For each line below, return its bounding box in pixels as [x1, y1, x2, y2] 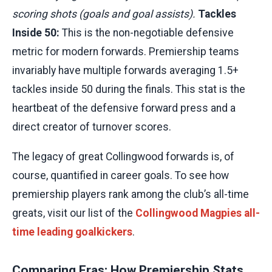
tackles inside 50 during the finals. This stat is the [12, 83, 245, 96]
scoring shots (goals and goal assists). [12, 8, 198, 21]
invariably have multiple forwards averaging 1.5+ [12, 64, 239, 77]
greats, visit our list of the [12, 207, 135, 220]
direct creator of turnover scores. [12, 121, 171, 134]
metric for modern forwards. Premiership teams [12, 46, 239, 58]
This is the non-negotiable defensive [59, 27, 234, 39]
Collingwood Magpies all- [135, 207, 260, 220]
